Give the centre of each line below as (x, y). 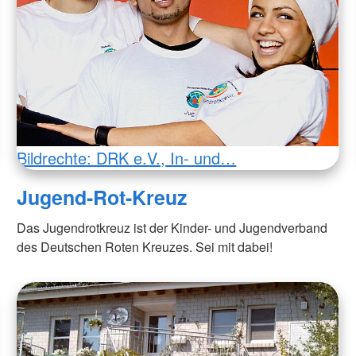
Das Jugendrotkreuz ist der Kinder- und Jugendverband (172, 227)
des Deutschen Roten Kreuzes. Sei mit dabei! (145, 246)
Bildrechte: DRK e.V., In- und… (127, 157)
